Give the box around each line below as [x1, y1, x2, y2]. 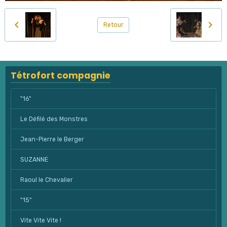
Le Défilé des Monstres [20, 115, 88, 123]
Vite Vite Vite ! [20, 216, 61, 224]
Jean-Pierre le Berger [20, 135, 84, 143]
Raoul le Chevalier [20, 176, 73, 183]
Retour [103, 21, 124, 28]
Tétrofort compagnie [11, 69, 110, 82]
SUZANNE [20, 156, 48, 163]
